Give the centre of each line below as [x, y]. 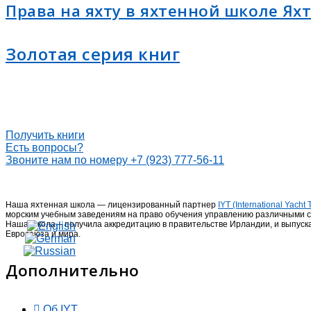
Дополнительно [73, 270]
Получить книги [45, 135]
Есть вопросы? [44, 147]
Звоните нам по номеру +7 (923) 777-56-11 [115, 160]
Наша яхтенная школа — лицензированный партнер [112, 204]
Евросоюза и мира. [43, 234]
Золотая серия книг [93, 53]
